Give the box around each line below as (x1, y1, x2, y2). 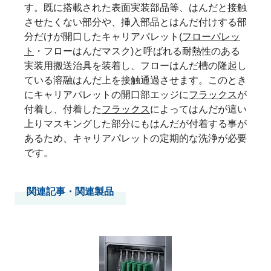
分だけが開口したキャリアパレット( (24, 31, 182, 42)
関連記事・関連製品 (27, 186, 114, 197)
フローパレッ (182, 31, 240, 42)
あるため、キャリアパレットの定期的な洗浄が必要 (24, 132, 247, 143)
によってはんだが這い (150, 103, 247, 114)
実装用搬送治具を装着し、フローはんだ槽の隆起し (24, 60, 247, 71)
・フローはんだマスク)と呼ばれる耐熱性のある (34, 45, 240, 56)
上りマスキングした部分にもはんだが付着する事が (24, 118, 247, 129)
